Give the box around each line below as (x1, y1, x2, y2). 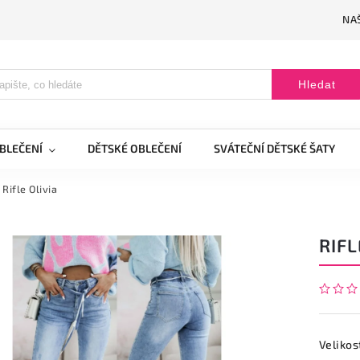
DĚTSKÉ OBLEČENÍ (88, 141, 182, 155)
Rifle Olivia (2, 182, 57, 195)
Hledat (297, 78, 336, 91)
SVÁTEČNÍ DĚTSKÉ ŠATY (214, 141, 335, 155)
